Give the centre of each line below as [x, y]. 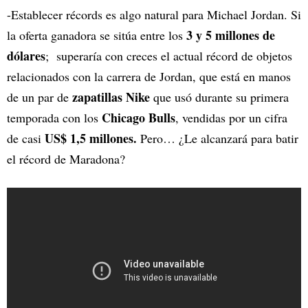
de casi [24, 139]
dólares [26, 56]
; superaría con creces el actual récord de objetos [169, 56]
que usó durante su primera [221, 97]
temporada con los [54, 118]
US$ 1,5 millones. [91, 139]
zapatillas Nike [113, 97]
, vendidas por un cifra [231, 118]
